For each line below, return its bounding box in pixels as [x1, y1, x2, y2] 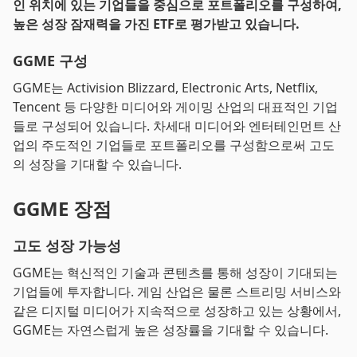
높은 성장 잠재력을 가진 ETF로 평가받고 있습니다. [13, 15, 300, 33]
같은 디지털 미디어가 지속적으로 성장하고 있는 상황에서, [13, 302, 341, 320]
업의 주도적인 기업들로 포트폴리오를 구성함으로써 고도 [13, 136, 335, 154]
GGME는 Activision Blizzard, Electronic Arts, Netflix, [13, 79, 318, 96]
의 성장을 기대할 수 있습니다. [13, 155, 182, 173]
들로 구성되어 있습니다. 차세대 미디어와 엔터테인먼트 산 [13, 117, 341, 135]
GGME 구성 [13, 51, 88, 70]
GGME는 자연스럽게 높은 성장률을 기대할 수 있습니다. [13, 321, 328, 339]
